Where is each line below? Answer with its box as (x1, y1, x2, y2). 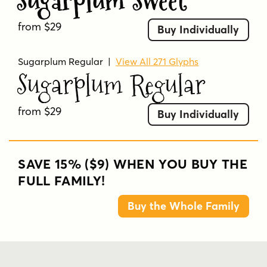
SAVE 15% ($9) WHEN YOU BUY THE (18, 156, 248, 173)
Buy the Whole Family (127, 199, 240, 213)
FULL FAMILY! (18, 172, 105, 190)
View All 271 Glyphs (116, 55, 199, 67)
